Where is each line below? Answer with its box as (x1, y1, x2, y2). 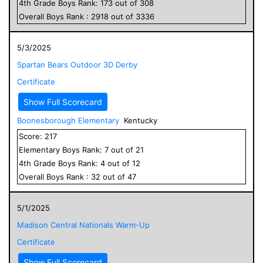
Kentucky (124, 115, 157, 125)
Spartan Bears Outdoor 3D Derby (17, 59, 137, 69)
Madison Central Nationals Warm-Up (17, 220, 150, 230)
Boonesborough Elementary (17, 115, 119, 125)
